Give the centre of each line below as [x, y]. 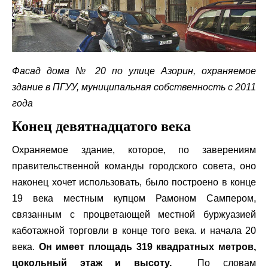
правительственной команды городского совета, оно [134, 166]
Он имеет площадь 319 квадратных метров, [147, 246]
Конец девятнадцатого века [101, 126]
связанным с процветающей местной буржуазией [134, 214]
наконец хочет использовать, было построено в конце [134, 182]
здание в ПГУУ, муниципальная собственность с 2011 [134, 87]
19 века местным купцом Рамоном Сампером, [134, 198]
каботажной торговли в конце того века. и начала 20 [134, 230]
